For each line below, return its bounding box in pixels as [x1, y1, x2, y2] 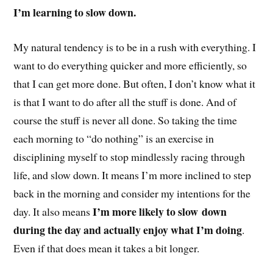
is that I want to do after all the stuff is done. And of [13, 94, 237, 109]
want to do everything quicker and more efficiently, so [13, 57, 247, 73]
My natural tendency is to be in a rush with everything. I [13, 39, 257, 54]
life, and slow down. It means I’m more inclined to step [13, 167, 252, 182]
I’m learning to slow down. [13, 4, 136, 21]
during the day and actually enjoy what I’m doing [13, 221, 243, 238]
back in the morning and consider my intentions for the [13, 185, 251, 200]
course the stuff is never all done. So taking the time [13, 112, 238, 127]
